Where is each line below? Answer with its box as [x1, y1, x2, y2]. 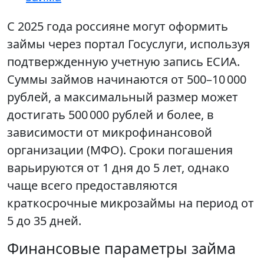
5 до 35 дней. [7, 213, 81, 229]
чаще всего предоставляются [7, 177, 177, 193]
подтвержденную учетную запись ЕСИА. [7, 54, 240, 70]
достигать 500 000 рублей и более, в [7, 107, 214, 123]
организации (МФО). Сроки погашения [7, 142, 233, 158]
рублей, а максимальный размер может [7, 89, 238, 105]
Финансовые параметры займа [7, 238, 236, 258]
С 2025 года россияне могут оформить [7, 18, 228, 34]
